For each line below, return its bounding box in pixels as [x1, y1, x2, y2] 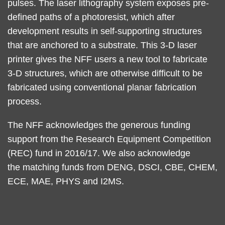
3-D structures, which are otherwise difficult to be [8, 68, 202, 78]
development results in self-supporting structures [8, 26, 202, 36]
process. [8, 96, 42, 106]
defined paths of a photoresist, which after [8, 12, 175, 22]
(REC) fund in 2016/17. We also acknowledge [8, 148, 190, 159]
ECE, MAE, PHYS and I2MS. [8, 176, 124, 187]
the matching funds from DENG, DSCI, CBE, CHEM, [8, 162, 217, 173]
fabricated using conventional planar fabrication [8, 82, 196, 92]
